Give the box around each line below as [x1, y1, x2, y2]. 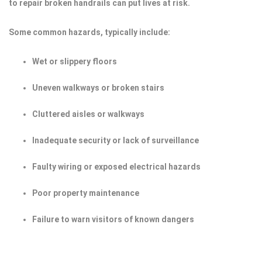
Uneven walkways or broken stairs [32, 83, 164, 92]
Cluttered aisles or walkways [32, 109, 144, 119]
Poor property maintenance [32, 188, 139, 198]
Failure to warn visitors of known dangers [32, 215, 194, 224]
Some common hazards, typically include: [9, 27, 170, 37]
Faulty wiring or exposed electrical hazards [32, 162, 201, 171]
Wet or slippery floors [32, 57, 117, 66]
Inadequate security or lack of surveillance [32, 136, 199, 145]
